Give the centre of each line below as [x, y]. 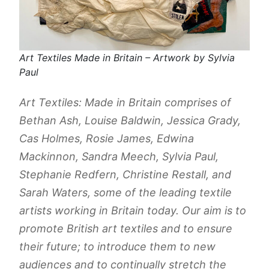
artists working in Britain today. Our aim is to [133, 211]
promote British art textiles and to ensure [126, 229]
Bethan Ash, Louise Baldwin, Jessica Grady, [130, 121]
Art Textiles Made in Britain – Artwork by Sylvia [127, 58]
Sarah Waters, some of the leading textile [125, 193]
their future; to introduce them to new [117, 247]
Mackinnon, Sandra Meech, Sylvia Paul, [119, 157]
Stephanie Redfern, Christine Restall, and [125, 175]
